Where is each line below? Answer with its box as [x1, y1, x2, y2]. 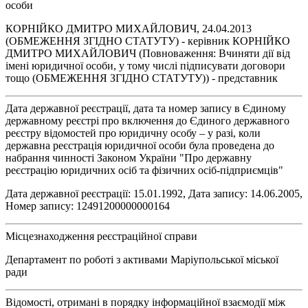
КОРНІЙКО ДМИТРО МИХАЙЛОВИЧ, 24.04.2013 [5, 22, 252, 34]
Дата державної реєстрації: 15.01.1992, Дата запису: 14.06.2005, [5, 187, 302, 199]
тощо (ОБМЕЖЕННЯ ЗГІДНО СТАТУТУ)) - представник [5, 71, 278, 84]
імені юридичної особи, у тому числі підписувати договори [5, 59, 285, 71]
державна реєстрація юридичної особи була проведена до [5, 139, 274, 151]
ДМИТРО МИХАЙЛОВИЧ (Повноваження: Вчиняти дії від [5, 47, 290, 59]
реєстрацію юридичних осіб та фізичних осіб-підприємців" [5, 164, 283, 176]
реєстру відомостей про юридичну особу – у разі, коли [5, 126, 261, 139]
